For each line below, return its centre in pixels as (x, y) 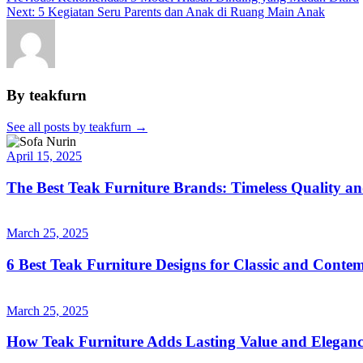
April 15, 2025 (44, 156)
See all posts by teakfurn (70, 126)
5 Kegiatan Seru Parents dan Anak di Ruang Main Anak (181, 12)
